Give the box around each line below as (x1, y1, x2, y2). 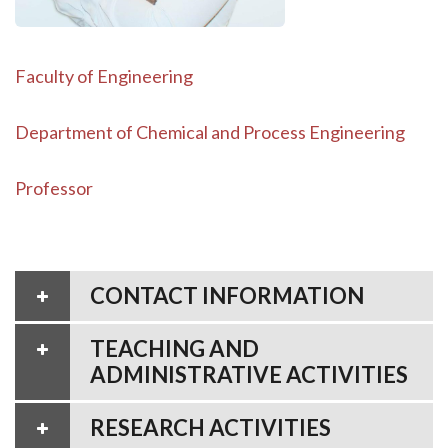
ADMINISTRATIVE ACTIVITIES (90, 360, 408, 388)
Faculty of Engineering (15, 64, 193, 87)
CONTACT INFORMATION (90, 281, 364, 309)
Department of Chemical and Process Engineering (15, 120, 405, 143)
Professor (15, 176, 93, 199)
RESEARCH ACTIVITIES (90, 413, 331, 441)
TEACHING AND (90, 334, 259, 362)
